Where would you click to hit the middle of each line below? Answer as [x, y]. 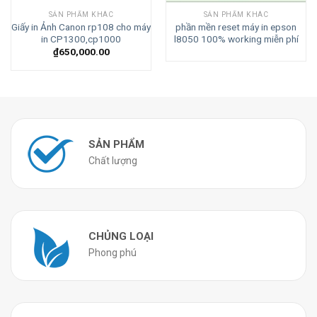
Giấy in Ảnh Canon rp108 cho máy [81, 27]
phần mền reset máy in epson [236, 27]
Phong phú [113, 252]
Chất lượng [113, 160]
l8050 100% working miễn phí [236, 39]
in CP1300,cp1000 [81, 39]
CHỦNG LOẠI [121, 236]
